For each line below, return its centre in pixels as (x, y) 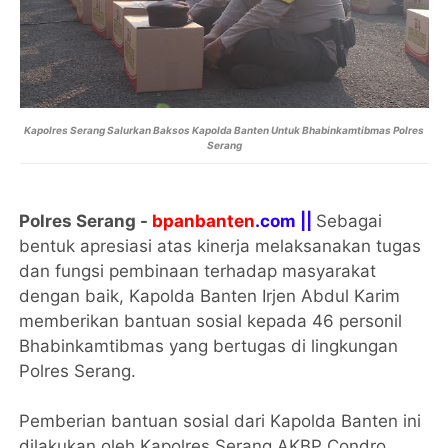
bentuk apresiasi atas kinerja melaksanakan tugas (220, 245)
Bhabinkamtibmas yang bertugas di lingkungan (209, 345)
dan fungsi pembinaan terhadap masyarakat (198, 270)
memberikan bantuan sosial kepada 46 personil (211, 320)
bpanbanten (204, 220)
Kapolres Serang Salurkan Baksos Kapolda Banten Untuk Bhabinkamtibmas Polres (224, 129)
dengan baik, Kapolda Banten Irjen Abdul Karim (210, 295)
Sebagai (349, 220)
